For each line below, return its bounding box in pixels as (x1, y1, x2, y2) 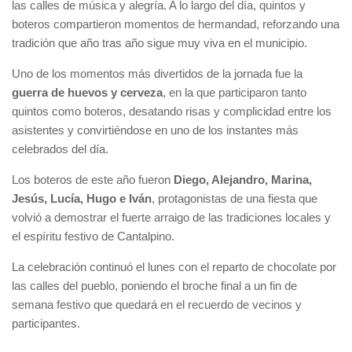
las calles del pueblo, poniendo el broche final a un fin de (12, 279, 297, 293)
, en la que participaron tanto (163, 86, 306, 100)
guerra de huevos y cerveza (12, 86, 163, 100)
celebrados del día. (12, 142, 108, 156)
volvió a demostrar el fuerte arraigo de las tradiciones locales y (12, 211, 331, 225)
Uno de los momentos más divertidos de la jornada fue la (12, 67, 302, 81)
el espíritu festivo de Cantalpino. (12, 229, 174, 244)
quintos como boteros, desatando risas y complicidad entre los (12, 104, 332, 119)
